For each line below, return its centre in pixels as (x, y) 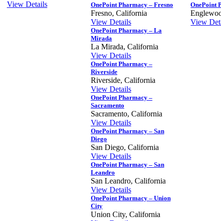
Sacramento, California (126, 113)
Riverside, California (123, 80)
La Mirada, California (124, 46)
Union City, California (125, 214)
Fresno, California (119, 13)
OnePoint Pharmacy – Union (130, 198)
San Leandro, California (128, 181)
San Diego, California (125, 147)
